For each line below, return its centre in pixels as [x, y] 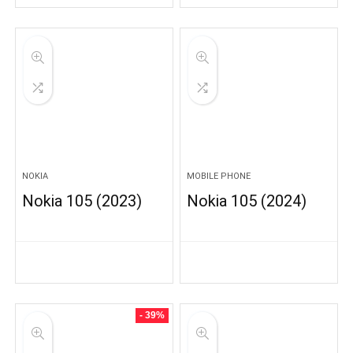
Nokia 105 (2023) [82, 201]
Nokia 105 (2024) [247, 201]
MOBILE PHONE [219, 176]
